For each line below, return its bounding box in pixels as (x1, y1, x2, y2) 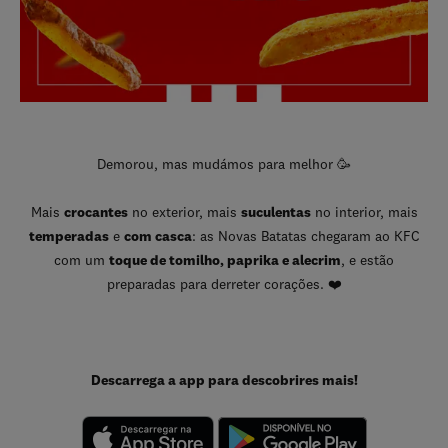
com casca (123, 227, 192, 245)
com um (54, 251, 109, 269)
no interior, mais (310, 203, 418, 221)
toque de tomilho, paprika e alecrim (109, 251, 341, 269)
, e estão (341, 251, 394, 269)
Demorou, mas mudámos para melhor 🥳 (97, 155, 351, 173)
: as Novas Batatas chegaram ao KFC (191, 227, 420, 245)
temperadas (28, 227, 109, 245)
